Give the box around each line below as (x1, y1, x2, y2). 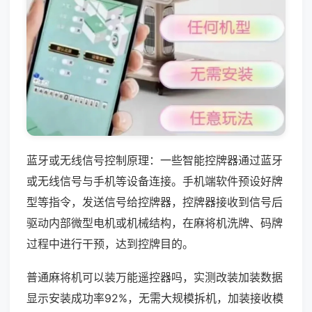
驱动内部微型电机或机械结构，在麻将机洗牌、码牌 (26, 215, 283, 230)
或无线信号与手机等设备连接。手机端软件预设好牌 (26, 173, 283, 188)
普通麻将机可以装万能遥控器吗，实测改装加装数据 (26, 270, 283, 284)
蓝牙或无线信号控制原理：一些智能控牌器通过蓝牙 (26, 153, 283, 167)
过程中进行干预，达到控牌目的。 (26, 236, 194, 251)
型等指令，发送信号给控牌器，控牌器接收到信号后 (26, 194, 283, 209)
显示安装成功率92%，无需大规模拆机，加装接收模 (26, 290, 283, 305)
